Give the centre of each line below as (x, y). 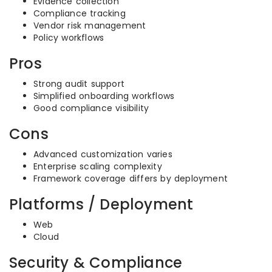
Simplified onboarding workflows (104, 96)
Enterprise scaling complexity (98, 166)
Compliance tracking (80, 13)
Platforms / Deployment (101, 204)
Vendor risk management (90, 25)
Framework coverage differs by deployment (131, 178)
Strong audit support (79, 84)
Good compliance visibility (91, 108)
